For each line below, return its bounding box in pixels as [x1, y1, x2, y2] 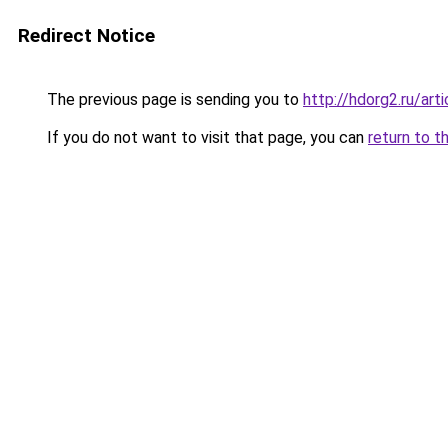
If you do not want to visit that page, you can [43, 128, 368, 147]
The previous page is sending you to [43, 90, 303, 109]
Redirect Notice [18, 24, 155, 47]
